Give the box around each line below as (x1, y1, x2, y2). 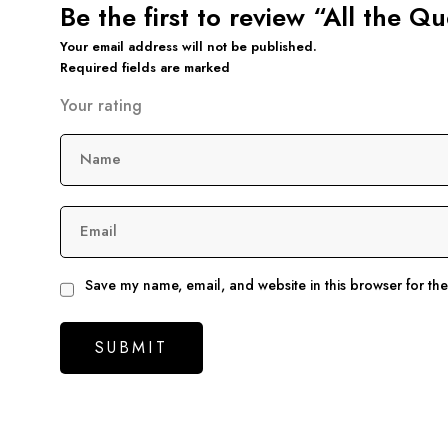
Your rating (59, 93, 142, 117)
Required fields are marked (59, 57, 230, 77)
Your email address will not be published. (59, 36, 317, 56)
